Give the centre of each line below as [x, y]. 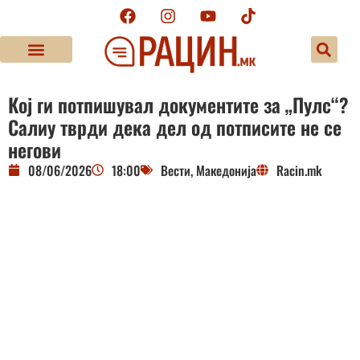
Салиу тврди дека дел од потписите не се [175, 127]
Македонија [226, 170]
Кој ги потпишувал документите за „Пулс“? [178, 104]
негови [35, 149]
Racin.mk [299, 170]
